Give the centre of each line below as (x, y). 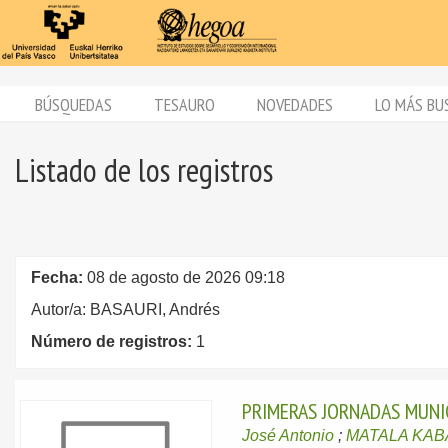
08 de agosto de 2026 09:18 (186, 277)
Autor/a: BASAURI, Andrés (125, 309)
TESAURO (184, 104)
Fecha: (59, 277)
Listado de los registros (144, 170)
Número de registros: (113, 341)
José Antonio (288, 435)
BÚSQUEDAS (73, 104)
